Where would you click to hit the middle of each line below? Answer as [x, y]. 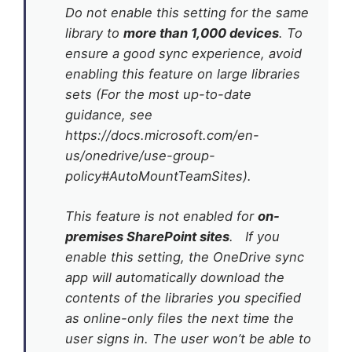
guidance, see [109, 115]
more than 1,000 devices [201, 33]
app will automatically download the [175, 278]
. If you [255, 237]
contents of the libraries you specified [183, 298]
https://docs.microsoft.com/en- [162, 136]
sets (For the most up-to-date [158, 95]
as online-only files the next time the [180, 319]
